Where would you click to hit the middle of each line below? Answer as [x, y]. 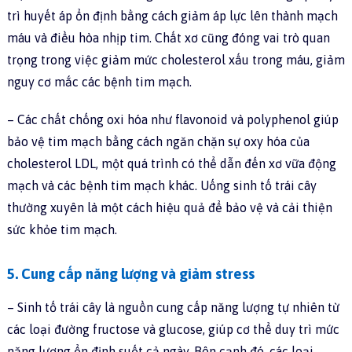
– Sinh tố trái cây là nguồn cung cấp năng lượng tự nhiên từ [173, 308]
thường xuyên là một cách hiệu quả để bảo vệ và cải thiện [169, 208]
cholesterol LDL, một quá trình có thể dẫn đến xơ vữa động [171, 164]
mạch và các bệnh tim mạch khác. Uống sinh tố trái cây [161, 186]
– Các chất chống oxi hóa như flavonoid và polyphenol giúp [172, 120]
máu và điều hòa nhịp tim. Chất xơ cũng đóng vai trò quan [168, 38]
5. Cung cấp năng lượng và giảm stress [130, 274]
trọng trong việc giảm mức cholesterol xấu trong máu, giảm [176, 60]
